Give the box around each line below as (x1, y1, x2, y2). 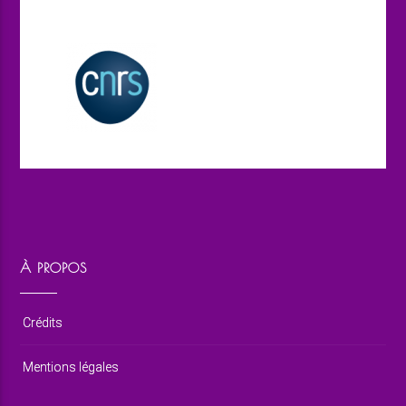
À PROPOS (20, 259, 88, 275)
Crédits (23, 314, 63, 330)
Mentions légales (23, 359, 120, 374)
